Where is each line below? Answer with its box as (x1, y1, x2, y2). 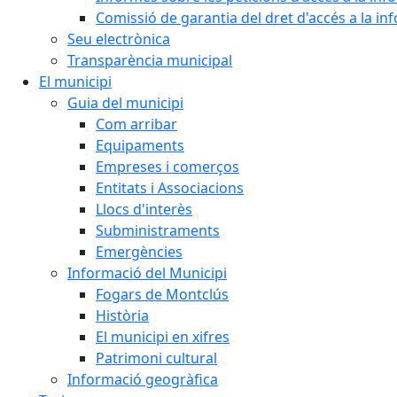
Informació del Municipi (67, 263, 227, 283)
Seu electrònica (67, 29, 170, 49)
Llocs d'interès (96, 199, 192, 219)
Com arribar (96, 114, 177, 134)
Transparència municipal (67, 51, 232, 70)
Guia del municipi (67, 93, 183, 113)
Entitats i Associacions (96, 178, 244, 198)
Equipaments (96, 136, 184, 155)
